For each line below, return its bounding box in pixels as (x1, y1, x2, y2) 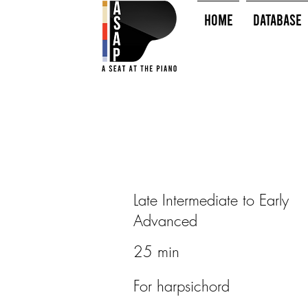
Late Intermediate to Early (133, 190, 289, 210)
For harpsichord (133, 276, 230, 296)
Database (252, 10, 302, 28)
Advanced (133, 210, 197, 231)
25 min (133, 241, 179, 262)
